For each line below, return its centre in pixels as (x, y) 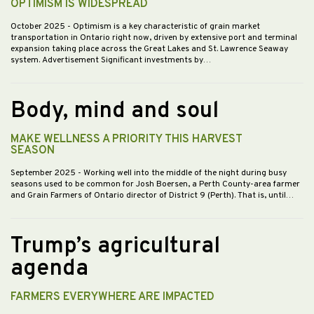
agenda (49, 269)
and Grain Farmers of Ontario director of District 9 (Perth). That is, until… (152, 196)
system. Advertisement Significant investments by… (111, 61)
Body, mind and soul (115, 112)
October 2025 (39, 27)
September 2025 (44, 173)
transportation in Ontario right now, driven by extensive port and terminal (154, 38)
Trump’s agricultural (115, 247)
